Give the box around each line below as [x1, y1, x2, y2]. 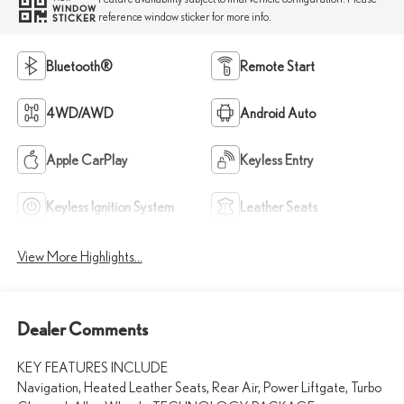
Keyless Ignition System [45, 197, 174, 215]
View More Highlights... [16, 247, 142, 264]
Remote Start [240, 57, 315, 74]
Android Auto [240, 104, 316, 121]
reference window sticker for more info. [97, 10, 271, 24]
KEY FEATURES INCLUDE [16, 359, 168, 376]
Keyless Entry [240, 151, 314, 168]
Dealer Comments [16, 318, 148, 341]
